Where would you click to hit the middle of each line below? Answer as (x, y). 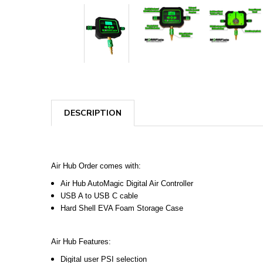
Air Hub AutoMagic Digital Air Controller (127, 183)
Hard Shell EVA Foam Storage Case (122, 208)
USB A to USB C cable (100, 195)
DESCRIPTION (93, 113)
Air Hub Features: (81, 241)
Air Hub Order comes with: (96, 166)
